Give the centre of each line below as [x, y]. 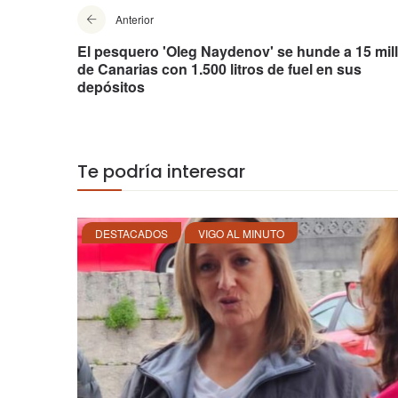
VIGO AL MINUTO [241, 234]
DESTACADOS [131, 234]
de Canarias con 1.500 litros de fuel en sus [219, 69]
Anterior [135, 20]
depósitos [111, 87]
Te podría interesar [161, 172]
